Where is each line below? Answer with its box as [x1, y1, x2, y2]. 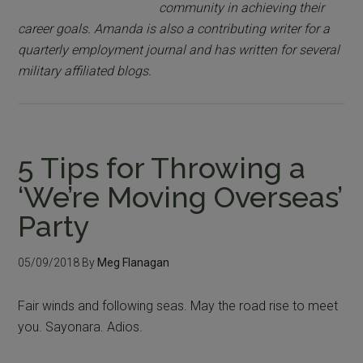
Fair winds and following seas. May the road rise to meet [18, 297, 339, 314]
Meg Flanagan [97, 255, 170, 269]
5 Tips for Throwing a [18, 150, 306, 185]
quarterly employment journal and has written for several [18, 41, 340, 58]
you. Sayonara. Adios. [18, 318, 143, 335]
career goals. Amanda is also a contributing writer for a [18, 20, 331, 36]
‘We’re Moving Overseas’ [18, 179, 343, 214]
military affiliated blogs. [18, 62, 152, 79]
